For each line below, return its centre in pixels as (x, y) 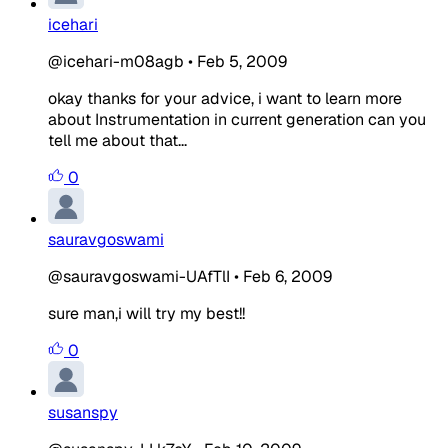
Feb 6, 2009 (287, 276)
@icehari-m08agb (116, 61)
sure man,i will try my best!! (146, 313)
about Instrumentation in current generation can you (237, 119)
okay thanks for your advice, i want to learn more (225, 98)
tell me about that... (117, 140)
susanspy (83, 412)
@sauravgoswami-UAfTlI (139, 276)
